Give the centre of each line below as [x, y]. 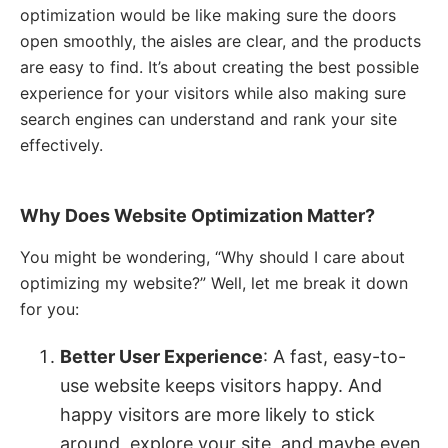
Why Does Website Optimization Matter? [197, 215]
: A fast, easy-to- [334, 356]
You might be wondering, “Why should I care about [212, 257]
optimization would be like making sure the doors [208, 15]
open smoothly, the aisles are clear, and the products [220, 41]
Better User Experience [161, 356]
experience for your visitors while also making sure [213, 93]
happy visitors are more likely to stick [217, 414]
